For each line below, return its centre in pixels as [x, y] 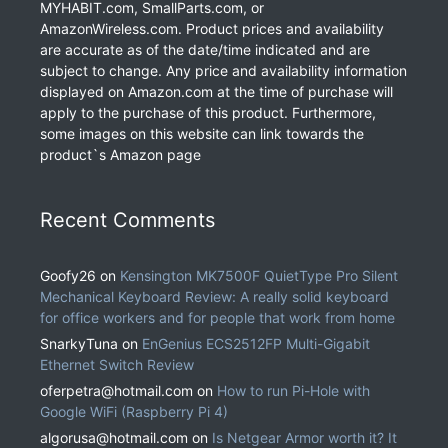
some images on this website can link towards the [202, 134]
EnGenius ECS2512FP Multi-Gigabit [256, 344]
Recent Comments [127, 220]
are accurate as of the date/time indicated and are [205, 50]
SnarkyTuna [79, 344]
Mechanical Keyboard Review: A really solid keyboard [214, 297]
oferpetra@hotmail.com [116, 391]
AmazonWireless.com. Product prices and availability [212, 29]
